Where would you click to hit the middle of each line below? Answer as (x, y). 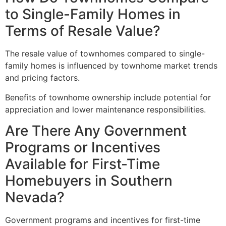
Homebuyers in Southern (89, 181)
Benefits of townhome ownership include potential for (108, 97)
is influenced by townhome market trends (137, 66)
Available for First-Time (82, 164)
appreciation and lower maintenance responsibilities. (105, 109)
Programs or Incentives (83, 148)
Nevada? (35, 197)
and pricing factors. (42, 78)
